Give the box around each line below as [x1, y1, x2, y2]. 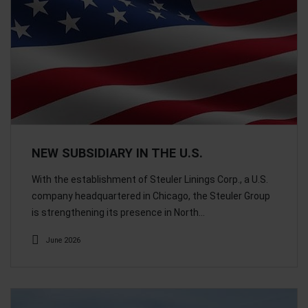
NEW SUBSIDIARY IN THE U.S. [32, 145, 203, 160]
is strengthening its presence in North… [32, 206, 205, 218]
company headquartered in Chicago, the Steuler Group [32, 190, 270, 201]
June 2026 [46, 235, 80, 245]
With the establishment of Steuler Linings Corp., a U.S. [32, 173, 268, 185]
